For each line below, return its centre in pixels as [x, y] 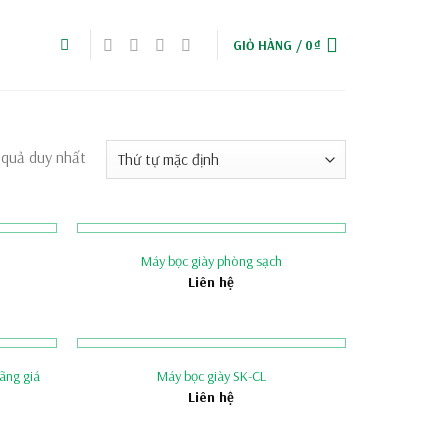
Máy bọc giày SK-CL [211, 376]
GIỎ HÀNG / [269, 45]
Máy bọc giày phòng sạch [211, 261]
